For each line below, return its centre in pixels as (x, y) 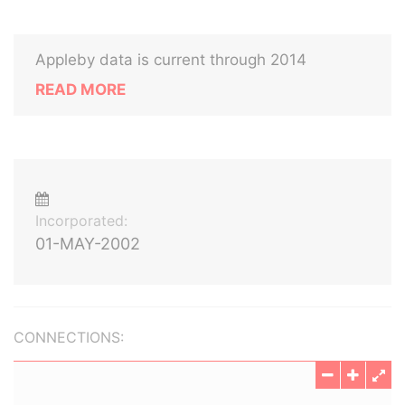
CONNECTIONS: (69, 337)
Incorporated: (81, 221)
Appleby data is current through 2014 (171, 60)
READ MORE (80, 89)
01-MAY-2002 (88, 244)
